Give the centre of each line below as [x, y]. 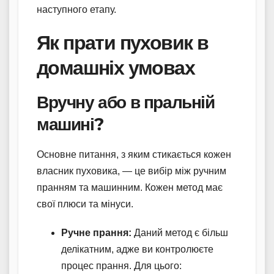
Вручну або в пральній [126, 102]
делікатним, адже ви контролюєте [137, 250]
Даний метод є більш [180, 233]
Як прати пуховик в [123, 43]
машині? [70, 124]
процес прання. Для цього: [121, 266]
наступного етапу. [76, 10]
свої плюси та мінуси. [85, 204]
